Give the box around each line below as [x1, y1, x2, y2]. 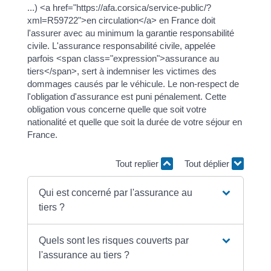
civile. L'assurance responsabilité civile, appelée [27, 41, 215, 51]
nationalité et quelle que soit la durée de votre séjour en [27, 117, 242, 128]
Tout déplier [184, 158, 232, 169]
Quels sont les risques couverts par [39, 235, 189, 246]
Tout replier [116, 158, 162, 169]
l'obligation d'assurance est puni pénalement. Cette [27, 91, 226, 102]
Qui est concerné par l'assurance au [39, 188, 193, 198]
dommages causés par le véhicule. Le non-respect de [27, 79, 239, 90]
